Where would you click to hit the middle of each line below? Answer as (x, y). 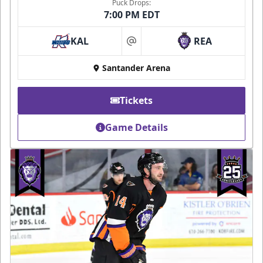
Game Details (136, 127)
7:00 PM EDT (131, 14)
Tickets (136, 100)
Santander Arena (136, 68)
